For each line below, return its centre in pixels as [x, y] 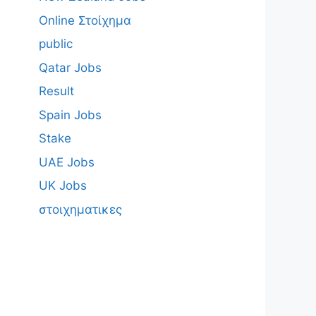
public [55, 44]
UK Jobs [62, 186]
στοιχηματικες [80, 209]
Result [56, 91]
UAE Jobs [66, 162]
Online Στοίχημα [85, 20]
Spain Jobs [70, 115]
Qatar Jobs [70, 67]
